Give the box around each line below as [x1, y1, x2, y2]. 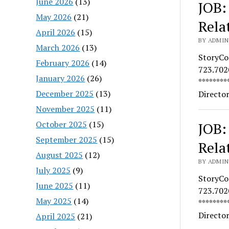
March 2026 [36, 41, 80, 53]
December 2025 [36, 87, 94, 99]
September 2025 [36, 133, 98, 145]
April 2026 [36, 26, 76, 38]
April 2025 [36, 210, 76, 222]
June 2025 [36, 179, 74, 191]
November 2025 [36, 103, 95, 114]
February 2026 [36, 57, 90, 68]
